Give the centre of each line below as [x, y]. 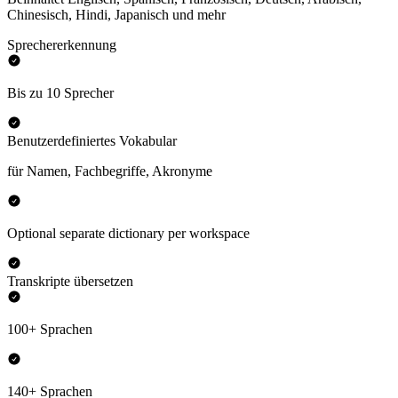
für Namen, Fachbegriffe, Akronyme [110, 171]
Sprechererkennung [62, 45]
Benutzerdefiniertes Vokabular [92, 141]
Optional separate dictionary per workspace [128, 234]
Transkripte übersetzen [70, 282]
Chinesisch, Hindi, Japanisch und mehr [116, 15]
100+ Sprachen [50, 330]
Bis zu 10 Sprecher [60, 93]
